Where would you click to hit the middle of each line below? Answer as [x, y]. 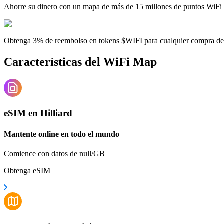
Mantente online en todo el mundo [62, 134]
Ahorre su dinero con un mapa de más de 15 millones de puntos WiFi [113, 6]
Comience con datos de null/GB [54, 153]
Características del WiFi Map [80, 62]
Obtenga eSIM [27, 170]
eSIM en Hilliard [38, 113]
